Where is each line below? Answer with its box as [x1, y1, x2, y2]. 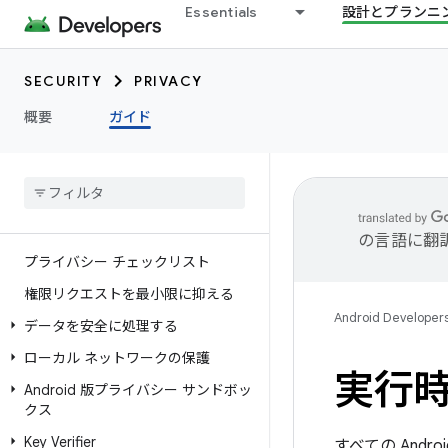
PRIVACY [134, 72, 203, 90]
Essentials [185, 3, 258, 21]
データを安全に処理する [24, 317, 178, 335]
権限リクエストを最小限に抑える [24, 285, 234, 303]
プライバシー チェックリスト [24, 253, 210, 271]
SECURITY [24, 72, 102, 90]
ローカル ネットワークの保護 [24, 349, 210, 367]
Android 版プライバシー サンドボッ [24, 381, 252, 399]
